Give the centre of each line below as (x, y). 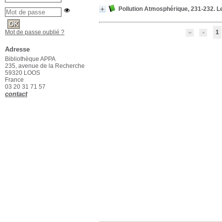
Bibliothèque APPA (30, 59)
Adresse (17, 49)
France (15, 80)
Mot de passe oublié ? (35, 32)
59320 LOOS (23, 73)
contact (16, 94)
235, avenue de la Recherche (45, 66)
